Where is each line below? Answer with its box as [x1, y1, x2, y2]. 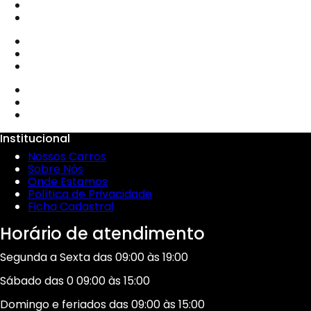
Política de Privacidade [28, 186, 152, 203]
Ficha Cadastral [28, 199, 114, 215]
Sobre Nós [28, 161, 83, 178]
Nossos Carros [28, 149, 106, 165]
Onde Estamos [28, 174, 108, 190]
